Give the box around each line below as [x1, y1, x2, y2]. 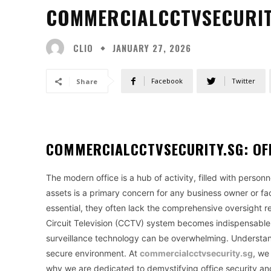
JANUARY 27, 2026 [113, 41, 191, 55]
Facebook [151, 76, 183, 86]
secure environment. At [46, 248, 140, 259]
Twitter [232, 76, 255, 86]
